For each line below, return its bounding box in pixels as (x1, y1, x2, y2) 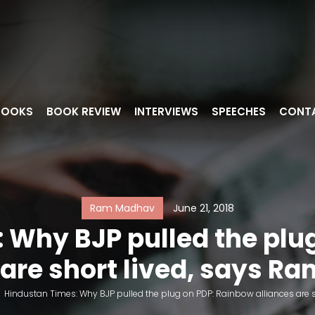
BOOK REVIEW (46, 104, 121, 119)
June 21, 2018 (172, 201, 234, 215)
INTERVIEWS (134, 104, 198, 119)
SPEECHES (212, 104, 266, 119)
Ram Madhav (89, 201, 155, 215)
